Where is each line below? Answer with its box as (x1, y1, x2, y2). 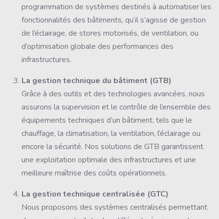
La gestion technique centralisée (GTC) (22, 188, 169, 199)
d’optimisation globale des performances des (22, 41, 174, 52)
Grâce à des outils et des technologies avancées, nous (22, 88, 205, 99)
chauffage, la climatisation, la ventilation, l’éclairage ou (22, 128, 200, 139)
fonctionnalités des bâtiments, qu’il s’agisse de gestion (22, 14, 206, 25)
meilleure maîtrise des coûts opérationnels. (22, 167, 167, 178)
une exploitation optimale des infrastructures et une (22, 154, 196, 165)
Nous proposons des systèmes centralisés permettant (22, 201, 207, 213)
